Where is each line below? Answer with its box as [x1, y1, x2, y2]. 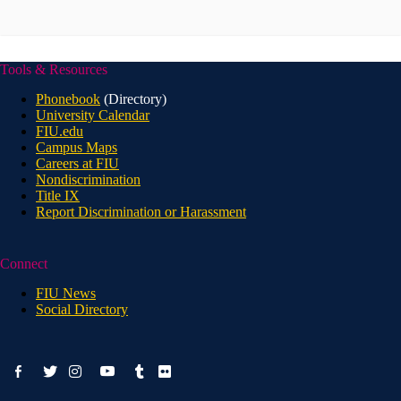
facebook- [3, 356, 59, 371]
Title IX [36, 188, 80, 204]
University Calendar [36, 107, 149, 124]
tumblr [132, 361, 168, 377]
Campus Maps [36, 140, 117, 156]
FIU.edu [36, 124, 83, 140]
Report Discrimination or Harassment [36, 204, 246, 220]
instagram [67, 361, 122, 377]
